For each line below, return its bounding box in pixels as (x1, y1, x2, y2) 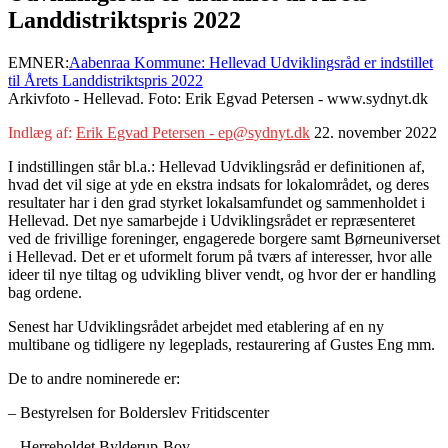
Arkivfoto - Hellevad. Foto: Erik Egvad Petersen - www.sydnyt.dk (8, 89, 428, 107)
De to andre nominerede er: (8, 369, 180, 387)
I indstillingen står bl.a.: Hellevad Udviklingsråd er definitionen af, (8, 157, 425, 175)
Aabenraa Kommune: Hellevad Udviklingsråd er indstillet (69, 53, 433, 71)
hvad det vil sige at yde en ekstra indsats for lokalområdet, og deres (8, 175, 429, 193)
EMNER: (8, 53, 69, 71)
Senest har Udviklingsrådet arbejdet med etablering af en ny (8, 317, 384, 335)
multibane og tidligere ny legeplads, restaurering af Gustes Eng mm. (8, 335, 435, 353)
